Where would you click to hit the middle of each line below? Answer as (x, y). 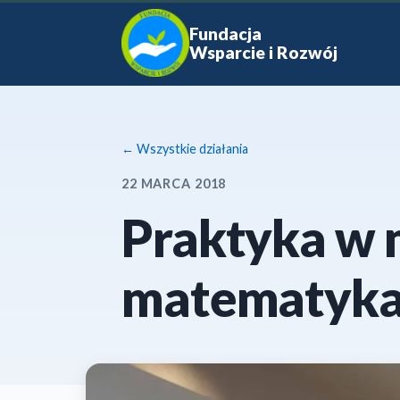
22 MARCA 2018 (174, 183)
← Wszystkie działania (185, 149)
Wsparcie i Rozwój (263, 52)
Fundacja (225, 33)
